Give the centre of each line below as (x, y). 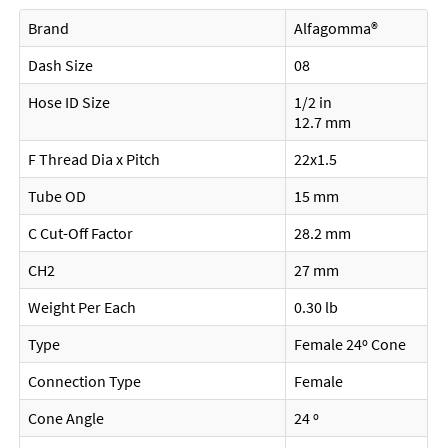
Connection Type (85, 381)
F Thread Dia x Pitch (94, 159)
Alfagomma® (336, 28)
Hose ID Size (69, 102)
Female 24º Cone (350, 344)
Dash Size (61, 65)
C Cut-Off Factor (81, 233)
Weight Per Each (82, 307)
